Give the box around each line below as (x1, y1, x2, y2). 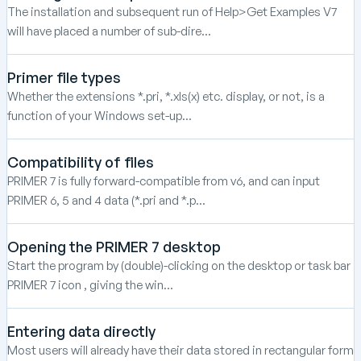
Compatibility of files (7, 152, 154, 171)
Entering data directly (7, 322, 156, 340)
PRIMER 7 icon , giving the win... (7, 276, 173, 293)
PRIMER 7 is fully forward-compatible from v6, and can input (7, 172, 320, 189)
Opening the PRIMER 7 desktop (7, 237, 221, 255)
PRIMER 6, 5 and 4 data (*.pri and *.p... (7, 192, 205, 208)
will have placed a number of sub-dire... (7, 23, 211, 39)
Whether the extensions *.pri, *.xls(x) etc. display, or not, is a (7, 88, 325, 104)
